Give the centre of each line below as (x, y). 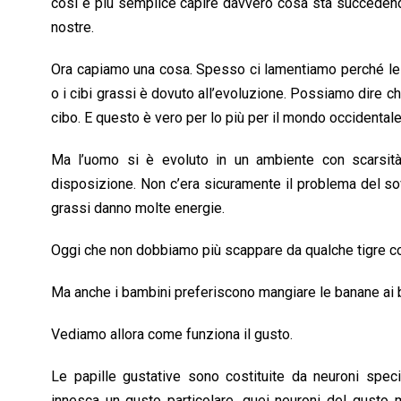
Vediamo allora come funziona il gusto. (172, 334)
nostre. (73, 27)
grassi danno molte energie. (138, 208)
